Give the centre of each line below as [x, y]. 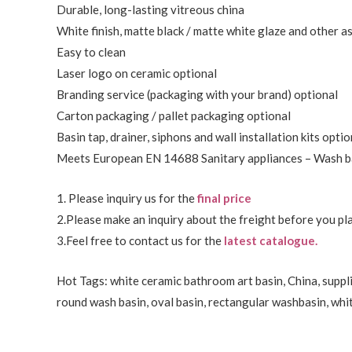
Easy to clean [91, 52]
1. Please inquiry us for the [127, 198]
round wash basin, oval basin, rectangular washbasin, [194, 302]
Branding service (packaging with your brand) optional [197, 95]
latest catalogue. [271, 241]
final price [224, 198]
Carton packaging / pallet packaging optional [174, 116]
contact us [156, 241]
